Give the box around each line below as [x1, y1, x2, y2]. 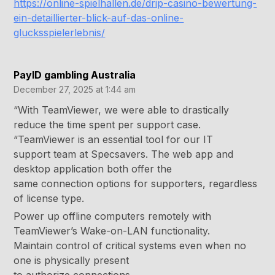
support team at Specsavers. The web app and [14, 148, 234, 161]
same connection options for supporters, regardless [14, 177, 258, 190]
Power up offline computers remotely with [14, 210, 212, 223]
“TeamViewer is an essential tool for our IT [14, 133, 214, 146]
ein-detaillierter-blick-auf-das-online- [14, 12, 184, 25]
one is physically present [14, 254, 130, 267]
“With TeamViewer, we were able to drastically [14, 104, 230, 117]
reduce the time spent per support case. [14, 118, 201, 131]
